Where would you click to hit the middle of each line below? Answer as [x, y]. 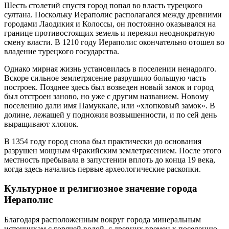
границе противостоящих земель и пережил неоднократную [109, 33]
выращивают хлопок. [41, 124]
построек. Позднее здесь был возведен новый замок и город [109, 87]
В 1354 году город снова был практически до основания [103, 141]
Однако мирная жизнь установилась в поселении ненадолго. [110, 68]
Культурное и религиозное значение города [101, 189]
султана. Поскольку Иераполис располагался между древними [113, 14]
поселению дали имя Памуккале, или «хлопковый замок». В [110, 105]
